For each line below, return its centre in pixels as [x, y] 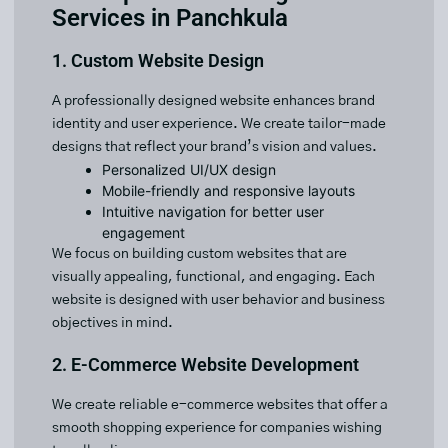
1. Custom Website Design [158, 61]
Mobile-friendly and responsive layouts [228, 191]
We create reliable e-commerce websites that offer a [220, 405]
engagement [143, 233]
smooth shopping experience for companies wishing [217, 428]
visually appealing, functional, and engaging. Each [213, 277]
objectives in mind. [112, 323]
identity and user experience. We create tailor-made [219, 124]
